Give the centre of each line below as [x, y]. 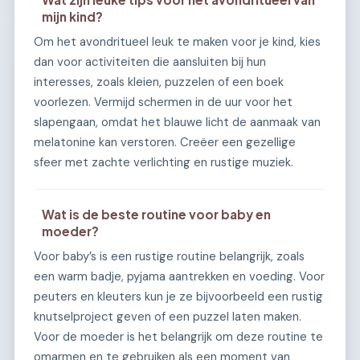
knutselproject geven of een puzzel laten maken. [168, 316]
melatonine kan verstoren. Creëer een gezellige [165, 142]
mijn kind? [73, 16]
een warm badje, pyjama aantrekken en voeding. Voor [179, 276]
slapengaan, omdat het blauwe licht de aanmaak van [177, 122]
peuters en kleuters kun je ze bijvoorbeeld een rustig [178, 296]
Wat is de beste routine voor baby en [157, 214]
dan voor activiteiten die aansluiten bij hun [150, 61]
